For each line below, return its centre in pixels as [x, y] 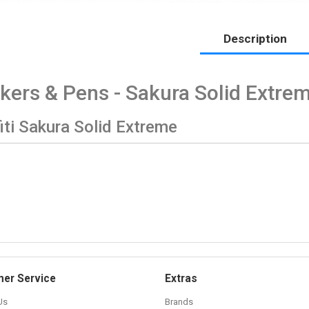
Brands [179, 302]
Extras [181, 279]
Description [256, 39]
